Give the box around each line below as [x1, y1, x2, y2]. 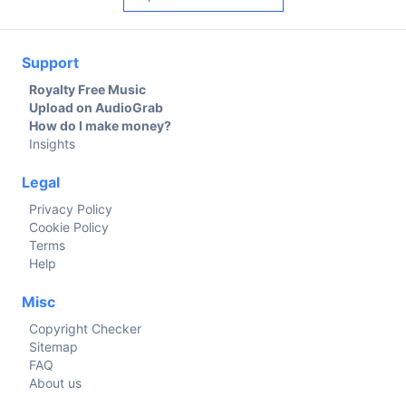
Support [22, 53, 79, 72]
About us [29, 374, 82, 391]
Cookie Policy [29, 218, 109, 235]
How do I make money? [29, 117, 171, 133]
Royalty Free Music [29, 81, 146, 97]
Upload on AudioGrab [29, 99, 163, 115]
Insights [29, 135, 75, 151]
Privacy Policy [29, 200, 112, 217]
